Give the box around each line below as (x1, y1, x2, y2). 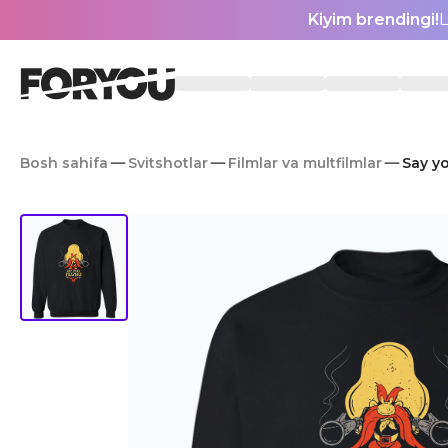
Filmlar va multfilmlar (228, 154, 382, 172)
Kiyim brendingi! (308, 10, 439, 29)
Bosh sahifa (20, 154, 108, 172)
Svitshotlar (128, 154, 208, 172)
